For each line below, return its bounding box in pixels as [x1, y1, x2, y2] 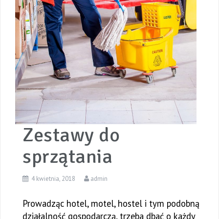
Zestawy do [22, 122, 120, 147]
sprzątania [22, 144, 112, 169]
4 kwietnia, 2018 [31, 174, 75, 183]
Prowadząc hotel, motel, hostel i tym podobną [22, 197, 199, 209]
